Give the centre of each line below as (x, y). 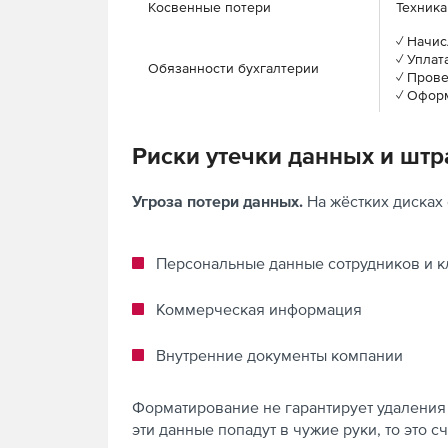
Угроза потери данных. (217, 201)
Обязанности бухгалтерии (233, 68)
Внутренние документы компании (279, 355)
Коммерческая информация (259, 309)
